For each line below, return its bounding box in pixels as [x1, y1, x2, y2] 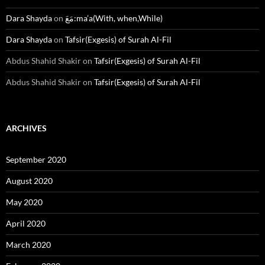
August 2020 [6, 176, 53, 186]
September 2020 [6, 154, 66, 165]
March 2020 [6, 240, 51, 250]
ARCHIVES [6, 123, 47, 134]
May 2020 [6, 197, 43, 208]
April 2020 [6, 218, 46, 229]
